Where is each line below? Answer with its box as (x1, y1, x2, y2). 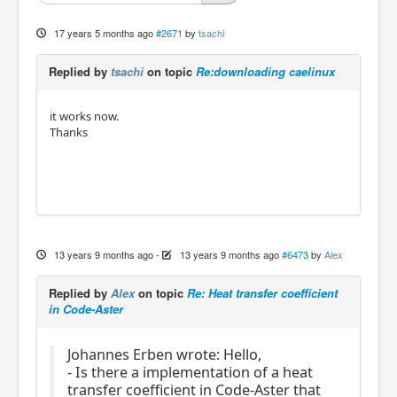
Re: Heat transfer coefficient (187, 284, 338, 301)
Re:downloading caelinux (196, 62, 335, 80)
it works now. (50, 107, 119, 124)
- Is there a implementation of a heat (67, 362, 313, 382)
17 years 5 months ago (53, 25, 153, 40)
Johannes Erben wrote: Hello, (67, 344, 261, 364)
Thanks (50, 123, 88, 140)
